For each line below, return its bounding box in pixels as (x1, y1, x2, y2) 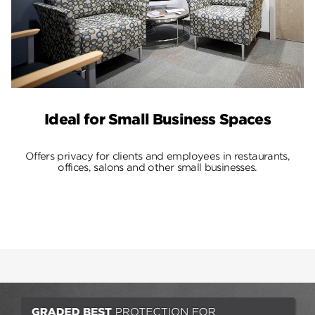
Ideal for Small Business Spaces (44, 110, 271, 128)
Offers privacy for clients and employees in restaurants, (25, 150, 290, 162)
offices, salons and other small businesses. (58, 161, 257, 173)
